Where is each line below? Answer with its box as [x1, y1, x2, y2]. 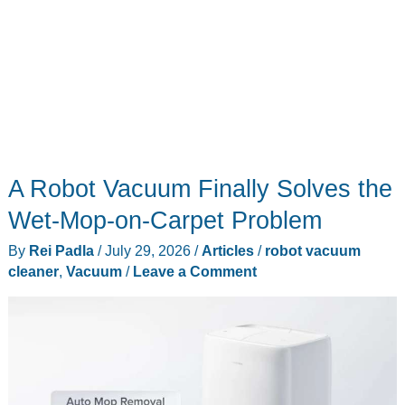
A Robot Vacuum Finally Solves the [7, 174, 392, 202]
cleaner [7, 263, 59, 280]
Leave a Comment [132, 263, 257, 280]
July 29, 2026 [104, 242, 194, 259]
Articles [201, 242, 254, 259]
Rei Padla [28, 242, 98, 259]
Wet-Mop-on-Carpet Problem [7, 205, 322, 234]
